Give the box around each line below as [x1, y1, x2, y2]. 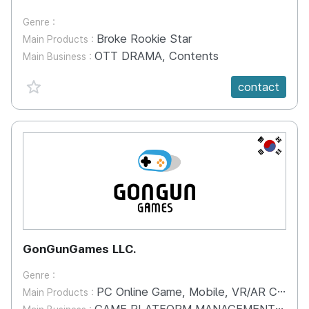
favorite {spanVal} [33, 77, 125, 90]
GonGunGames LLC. [23, 242, 137, 256]
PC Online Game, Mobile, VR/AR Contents [97, 285, 277, 299]
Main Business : [23, 51, 94, 62]
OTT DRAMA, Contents [94, 49, 219, 63]
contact [238, 79, 279, 94]
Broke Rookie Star [97, 32, 192, 46]
